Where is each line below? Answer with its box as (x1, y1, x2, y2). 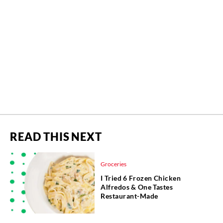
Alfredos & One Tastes (101, 183, 173, 192)
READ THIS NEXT (10, 130, 102, 144)
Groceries (101, 160, 126, 168)
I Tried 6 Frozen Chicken (101, 174, 181, 183)
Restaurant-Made (101, 192, 158, 201)
